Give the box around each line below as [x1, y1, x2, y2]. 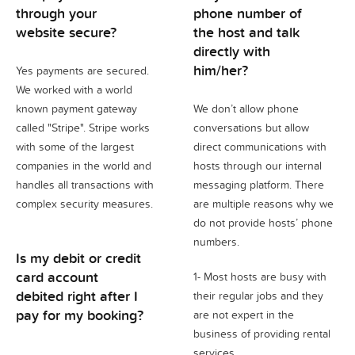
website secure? [16, 21, 116, 42]
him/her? [193, 59, 248, 80]
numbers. [193, 234, 239, 250]
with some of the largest [16, 139, 134, 155]
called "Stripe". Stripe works [16, 120, 150, 136]
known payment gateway [16, 101, 137, 116]
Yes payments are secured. [16, 63, 149, 78]
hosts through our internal [193, 158, 322, 174]
